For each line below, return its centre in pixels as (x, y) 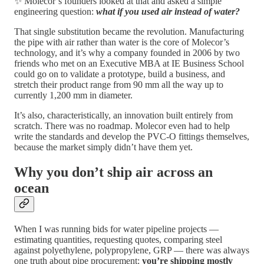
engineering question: (55, 12)
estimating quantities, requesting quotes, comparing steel (118, 240)
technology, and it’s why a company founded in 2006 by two (127, 53)
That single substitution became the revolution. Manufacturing (129, 32)
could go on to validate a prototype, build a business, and (120, 74)
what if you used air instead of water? (168, 12)
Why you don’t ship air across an (113, 172)
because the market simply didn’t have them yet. (103, 147)
